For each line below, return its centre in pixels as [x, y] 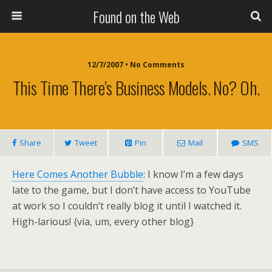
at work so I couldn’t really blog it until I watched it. [127, 206]
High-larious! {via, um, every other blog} [103, 222]
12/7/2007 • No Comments [136, 65]
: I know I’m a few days [193, 174]
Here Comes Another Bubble [78, 174]
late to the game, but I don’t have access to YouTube [131, 190]
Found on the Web [136, 16]
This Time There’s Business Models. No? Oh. [136, 87]
